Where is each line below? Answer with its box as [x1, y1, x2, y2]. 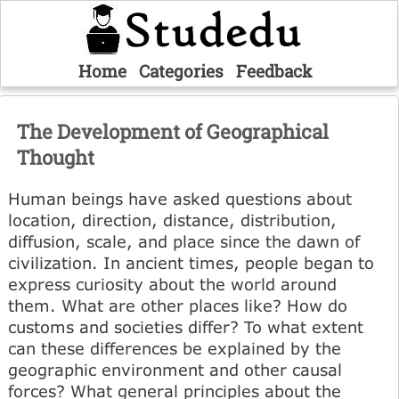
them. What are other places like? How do [8, 295, 347, 315]
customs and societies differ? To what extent [8, 316, 363, 337]
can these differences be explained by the [8, 338, 341, 358]
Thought [17, 143, 94, 170]
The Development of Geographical [17, 118, 329, 144]
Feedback [235, 60, 313, 82]
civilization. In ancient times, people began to [8, 252, 374, 273]
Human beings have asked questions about [8, 188, 352, 208]
